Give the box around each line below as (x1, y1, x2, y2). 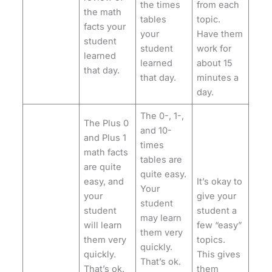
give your (197, 191, 237, 202)
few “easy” (197, 220, 242, 231)
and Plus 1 (84, 132, 127, 144)
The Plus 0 (84, 118, 129, 129)
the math (84, 7, 122, 18)
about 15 (197, 58, 233, 69)
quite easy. (140, 169, 187, 180)
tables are (140, 154, 183, 166)
